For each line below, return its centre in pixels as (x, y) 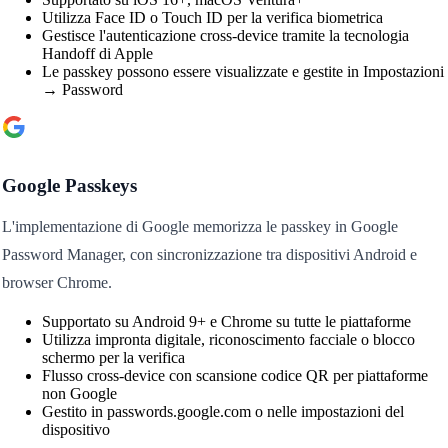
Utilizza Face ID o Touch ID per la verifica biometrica (212, 18)
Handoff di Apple (97, 54)
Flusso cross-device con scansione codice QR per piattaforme (234, 376)
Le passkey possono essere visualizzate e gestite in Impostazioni (242, 72)
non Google (79, 394)
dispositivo (75, 430)
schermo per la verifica (113, 358)
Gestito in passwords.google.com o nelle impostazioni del (222, 412)
